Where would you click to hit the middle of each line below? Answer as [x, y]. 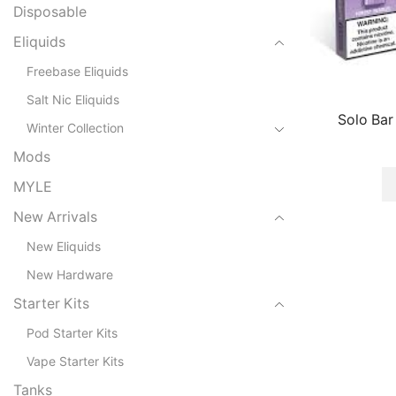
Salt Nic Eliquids [73, 100]
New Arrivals [55, 217]
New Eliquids [64, 247]
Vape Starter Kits [75, 362]
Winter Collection [75, 128]
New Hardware [70, 275]
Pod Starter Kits [72, 333]
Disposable [50, 12]
